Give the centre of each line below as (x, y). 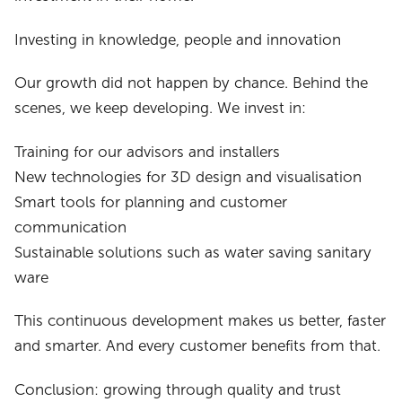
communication (71, 227)
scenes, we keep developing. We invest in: (161, 109)
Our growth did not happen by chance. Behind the (192, 83)
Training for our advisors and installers (148, 152)
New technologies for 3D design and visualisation (188, 177)
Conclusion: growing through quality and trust (178, 389)
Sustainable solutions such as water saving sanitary (193, 252)
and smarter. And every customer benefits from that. (198, 346)
